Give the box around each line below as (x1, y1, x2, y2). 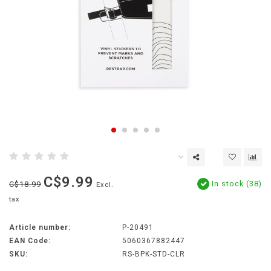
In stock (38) (209, 179, 262, 189)
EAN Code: (9, 237, 51, 246)
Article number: (9, 223, 71, 232)
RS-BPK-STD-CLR (122, 250, 185, 259)
